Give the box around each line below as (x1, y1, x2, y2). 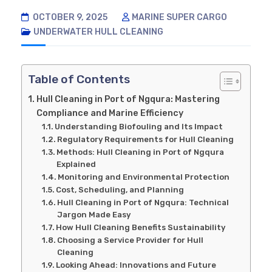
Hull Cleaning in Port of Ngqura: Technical (57, 197, 229, 207)
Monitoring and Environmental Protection (58, 172, 230, 182)
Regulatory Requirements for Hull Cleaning (57, 134, 234, 144)
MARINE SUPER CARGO (132, 12, 227, 22)
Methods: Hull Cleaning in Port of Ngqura (56, 147, 225, 157)
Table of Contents (28, 72, 130, 86)
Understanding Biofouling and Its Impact (55, 121, 223, 131)
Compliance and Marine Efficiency (36, 107, 183, 118)
